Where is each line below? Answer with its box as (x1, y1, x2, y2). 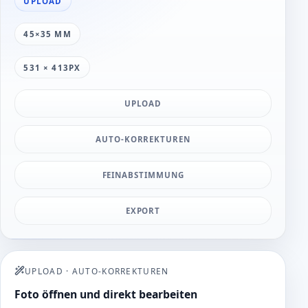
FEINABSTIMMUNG (102, 170, 184, 181)
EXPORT (125, 206, 161, 216)
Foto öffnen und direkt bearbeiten (14, 286, 197, 302)
